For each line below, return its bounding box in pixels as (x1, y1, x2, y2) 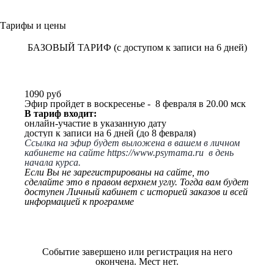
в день (204, 147, 234, 158)
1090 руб (24, 89, 61, 99)
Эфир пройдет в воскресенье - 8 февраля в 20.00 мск (24, 98, 246, 109)
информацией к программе (24, 196, 134, 207)
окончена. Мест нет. (95, 256, 179, 267)
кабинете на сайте (24, 147, 107, 158)
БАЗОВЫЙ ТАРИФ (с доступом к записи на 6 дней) (27, 42, 247, 53)
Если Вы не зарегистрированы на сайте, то (24, 167, 209, 177)
